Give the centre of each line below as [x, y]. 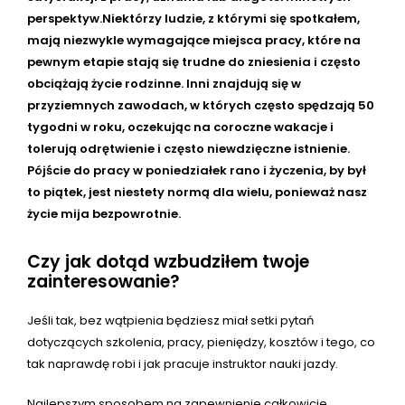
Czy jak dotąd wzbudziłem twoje [168, 262]
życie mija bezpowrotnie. [104, 214]
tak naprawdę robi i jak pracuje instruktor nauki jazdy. [183, 364]
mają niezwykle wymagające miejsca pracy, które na [194, 41]
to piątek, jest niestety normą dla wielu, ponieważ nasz [197, 193]
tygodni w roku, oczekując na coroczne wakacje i [180, 127]
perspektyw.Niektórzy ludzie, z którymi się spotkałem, [193, 19]
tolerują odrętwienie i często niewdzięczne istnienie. [188, 149]
